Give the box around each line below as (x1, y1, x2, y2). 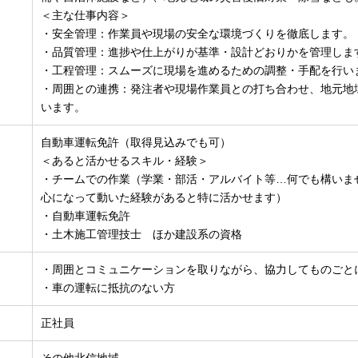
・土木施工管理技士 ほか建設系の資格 (41, 228, 243, 241)
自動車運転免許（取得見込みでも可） (41, 136, 232, 149)
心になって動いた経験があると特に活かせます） (41, 191, 288, 205)
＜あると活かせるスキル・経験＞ (41, 154, 209, 168)
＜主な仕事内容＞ (41, 9, 131, 22)
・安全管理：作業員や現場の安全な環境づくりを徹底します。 (41, 27, 355, 41)
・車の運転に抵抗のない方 (41, 281, 176, 295)
